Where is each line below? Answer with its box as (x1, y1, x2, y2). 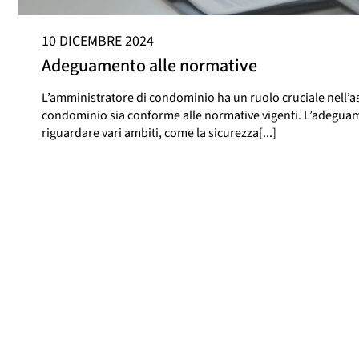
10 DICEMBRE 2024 (42, 31, 154, 52)
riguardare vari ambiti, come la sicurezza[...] (42, 124, 276, 143)
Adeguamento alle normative (42, 53, 257, 79)
